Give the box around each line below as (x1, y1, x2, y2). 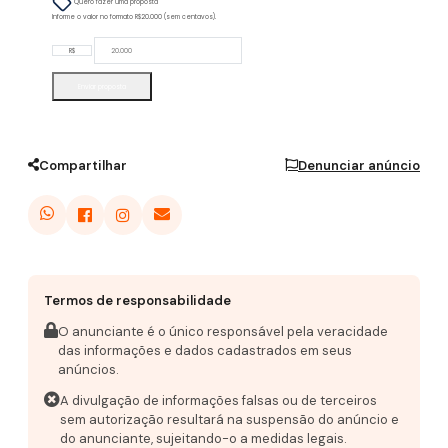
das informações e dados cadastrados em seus (58, 341, 352, 359)
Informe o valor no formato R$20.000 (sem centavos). (52, 12, 216, 22)
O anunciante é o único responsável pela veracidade (58, 322, 388, 340)
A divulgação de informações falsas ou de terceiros (60, 391, 377, 409)
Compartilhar (39, 156, 127, 174)
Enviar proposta (78, 82, 126, 92)
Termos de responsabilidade (44, 291, 231, 309)
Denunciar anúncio (298, 156, 420, 174)
